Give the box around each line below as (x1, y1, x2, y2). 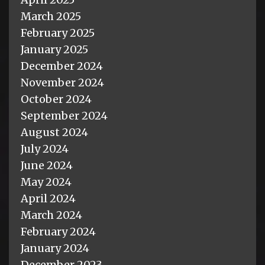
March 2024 (21, 208, 82, 222)
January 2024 (21, 241, 89, 255)
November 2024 (21, 75, 104, 89)
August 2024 (21, 125, 88, 139)
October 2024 (21, 92, 92, 106)
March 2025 (21, 9, 81, 23)
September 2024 (21, 108, 108, 122)
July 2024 (21, 141, 69, 156)
